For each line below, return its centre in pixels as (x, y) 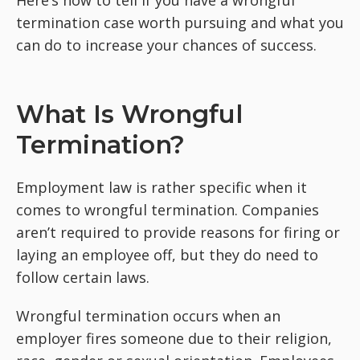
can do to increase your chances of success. (166, 45)
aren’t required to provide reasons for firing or (178, 232)
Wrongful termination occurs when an (148, 316)
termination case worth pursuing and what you (180, 22)
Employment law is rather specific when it (162, 187)
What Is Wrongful (129, 114)
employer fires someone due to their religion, (174, 338)
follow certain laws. (83, 277)
